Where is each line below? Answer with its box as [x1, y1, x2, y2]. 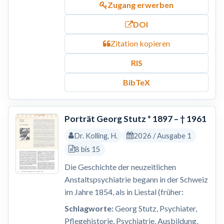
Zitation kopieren [110, 38, 170, 48]
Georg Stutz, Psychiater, [113, 203, 197, 213]
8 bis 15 [75, 144, 101, 154]
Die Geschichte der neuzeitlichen [64, 162, 176, 172]
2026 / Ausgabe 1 [133, 130, 191, 140]
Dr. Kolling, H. [74, 130, 118, 140]
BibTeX [123, 77, 150, 87]
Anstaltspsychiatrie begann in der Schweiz [64, 174, 208, 184]
